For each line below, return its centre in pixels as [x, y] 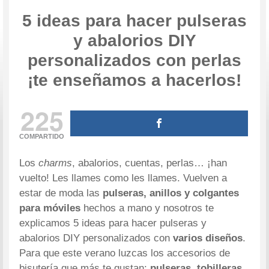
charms [56, 163]
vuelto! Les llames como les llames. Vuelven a [123, 178]
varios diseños [208, 238]
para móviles [50, 208]
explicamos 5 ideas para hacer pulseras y [113, 223]
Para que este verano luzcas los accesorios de [125, 253]
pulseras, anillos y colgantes [170, 193]
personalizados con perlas [134, 60]
